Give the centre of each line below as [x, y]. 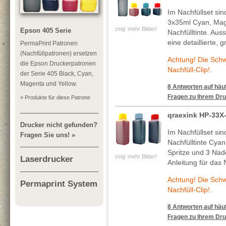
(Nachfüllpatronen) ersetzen [59, 53]
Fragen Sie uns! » [48, 135]
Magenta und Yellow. [49, 83]
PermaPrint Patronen [49, 43]
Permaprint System [59, 184]
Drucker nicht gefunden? [59, 125]
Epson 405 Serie [46, 30]
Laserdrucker [47, 159]
